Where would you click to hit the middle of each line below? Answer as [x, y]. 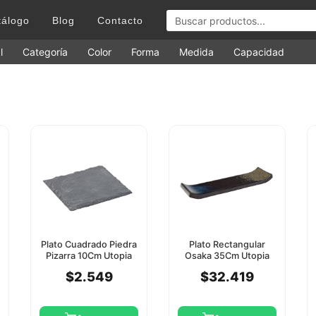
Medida [196, 52]
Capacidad [259, 52]
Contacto [120, 20]
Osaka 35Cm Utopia [227, 256]
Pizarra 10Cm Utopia [89, 256]
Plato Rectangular [227, 245]
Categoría [45, 52]
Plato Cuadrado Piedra [89, 245]
